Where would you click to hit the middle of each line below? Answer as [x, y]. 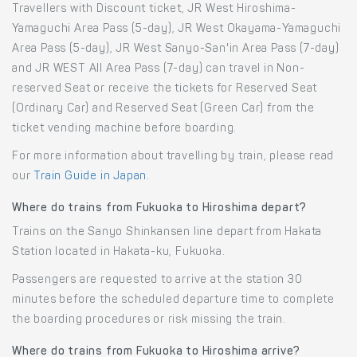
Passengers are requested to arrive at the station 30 [157, 280]
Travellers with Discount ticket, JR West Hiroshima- [154, 9]
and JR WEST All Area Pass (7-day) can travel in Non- [159, 69]
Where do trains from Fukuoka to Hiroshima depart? [160, 208]
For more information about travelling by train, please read [173, 157]
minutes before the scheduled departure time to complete [173, 300]
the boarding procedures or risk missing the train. [149, 320]
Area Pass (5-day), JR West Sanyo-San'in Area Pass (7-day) [176, 49]
